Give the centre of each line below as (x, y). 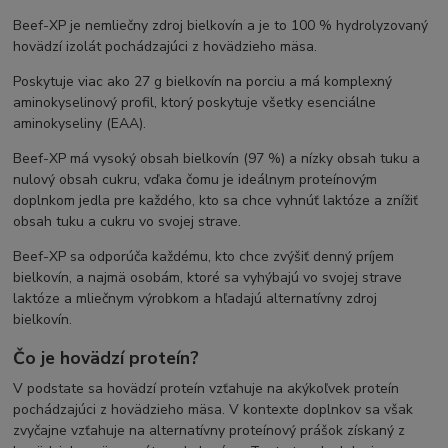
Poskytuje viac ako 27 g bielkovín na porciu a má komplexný (203, 81)
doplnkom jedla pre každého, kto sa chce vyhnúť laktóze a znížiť (216, 200)
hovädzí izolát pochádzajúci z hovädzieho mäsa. (165, 46)
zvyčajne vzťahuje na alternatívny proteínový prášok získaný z (209, 431)
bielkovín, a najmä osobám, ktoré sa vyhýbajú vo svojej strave (208, 277)
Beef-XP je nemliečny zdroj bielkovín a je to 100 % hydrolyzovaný (221, 25)
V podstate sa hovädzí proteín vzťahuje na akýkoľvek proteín (206, 389)
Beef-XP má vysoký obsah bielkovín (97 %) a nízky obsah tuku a (217, 158)
